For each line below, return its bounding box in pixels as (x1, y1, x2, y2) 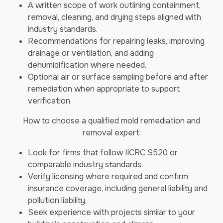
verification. (28, 96, 72, 106)
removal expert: (82, 127, 141, 138)
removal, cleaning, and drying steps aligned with (28, 12, 201, 22)
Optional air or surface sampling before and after (28, 72, 208, 82)
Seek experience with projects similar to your (28, 207, 195, 218)
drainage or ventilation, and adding (28, 48, 154, 58)
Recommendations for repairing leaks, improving (28, 36, 205, 46)
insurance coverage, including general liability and (28, 183, 208, 194)
